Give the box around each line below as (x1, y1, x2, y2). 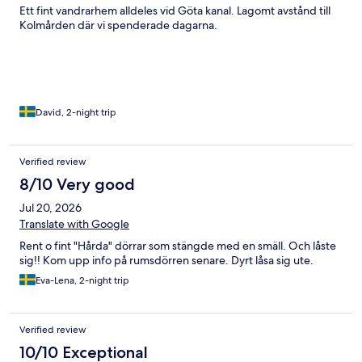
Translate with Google (19, 217, 129, 232)
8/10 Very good (19, 175, 135, 195)
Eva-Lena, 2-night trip (36, 274, 129, 288)
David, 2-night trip (36, 106, 116, 120)
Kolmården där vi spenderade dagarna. (19, 18, 217, 33)
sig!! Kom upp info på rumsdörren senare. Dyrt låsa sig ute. (19, 253, 314, 268)
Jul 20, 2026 (19, 200, 82, 216)
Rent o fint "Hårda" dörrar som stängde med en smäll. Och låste (19, 238, 336, 254)
